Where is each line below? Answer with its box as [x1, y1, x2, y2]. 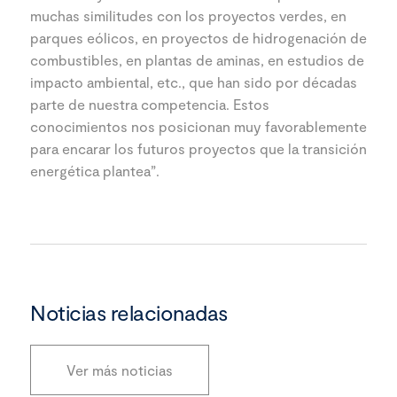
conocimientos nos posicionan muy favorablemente [30, 117, 367, 135]
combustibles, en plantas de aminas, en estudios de [30, 51, 364, 68]
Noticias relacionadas [30, 299, 228, 325]
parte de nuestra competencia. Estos [30, 95, 269, 113]
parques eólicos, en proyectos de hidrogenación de [30, 28, 367, 46]
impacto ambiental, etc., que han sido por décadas [30, 73, 357, 90]
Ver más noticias [66, 361, 173, 378]
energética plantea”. [30, 161, 160, 179]
